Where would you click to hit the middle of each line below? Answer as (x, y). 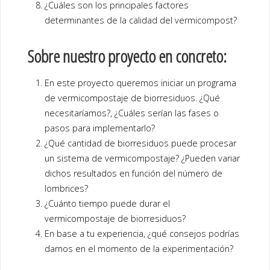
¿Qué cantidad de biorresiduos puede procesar (141, 143)
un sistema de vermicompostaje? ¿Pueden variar (143, 158)
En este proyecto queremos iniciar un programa (141, 83)
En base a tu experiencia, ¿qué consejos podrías (142, 233)
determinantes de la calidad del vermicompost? (141, 20)
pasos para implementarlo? (100, 128)
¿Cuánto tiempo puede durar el (108, 203)
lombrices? (67, 188)
